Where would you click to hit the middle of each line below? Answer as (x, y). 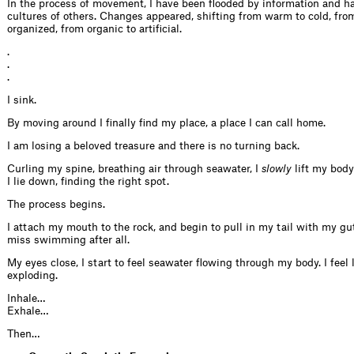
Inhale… (26, 298)
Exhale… (28, 311)
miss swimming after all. (68, 239)
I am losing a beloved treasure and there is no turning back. (156, 145)
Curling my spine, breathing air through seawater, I (134, 168)
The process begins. (56, 204)
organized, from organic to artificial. (94, 28)
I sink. (22, 100)
